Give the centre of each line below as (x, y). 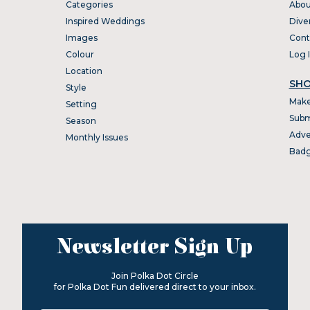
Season (81, 120)
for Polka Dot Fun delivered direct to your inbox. (155, 286)
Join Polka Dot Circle (155, 275)
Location (84, 71)
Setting (81, 104)
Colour (80, 54)
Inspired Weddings (105, 21)
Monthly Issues (97, 137)
